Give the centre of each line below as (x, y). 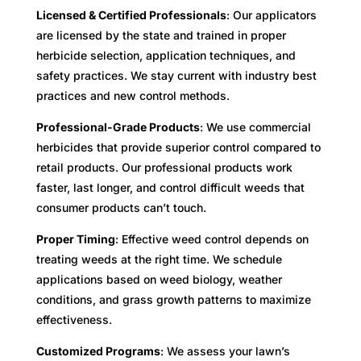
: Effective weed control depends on (212, 239)
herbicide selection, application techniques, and (166, 55)
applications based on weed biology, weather (159, 279)
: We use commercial (255, 127)
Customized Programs (98, 351)
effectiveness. (74, 319)
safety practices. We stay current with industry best (176, 75)
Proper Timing (75, 239)
